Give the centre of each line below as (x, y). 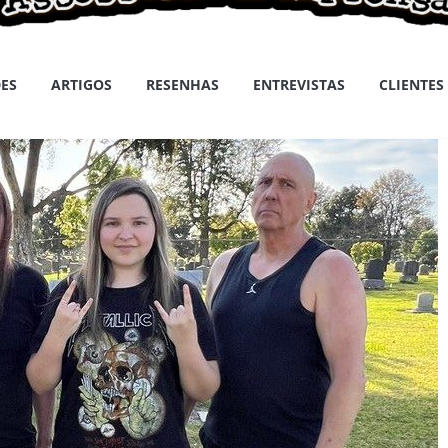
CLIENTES (411, 84)
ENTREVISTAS (299, 84)
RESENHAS (182, 84)
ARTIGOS (81, 84)
